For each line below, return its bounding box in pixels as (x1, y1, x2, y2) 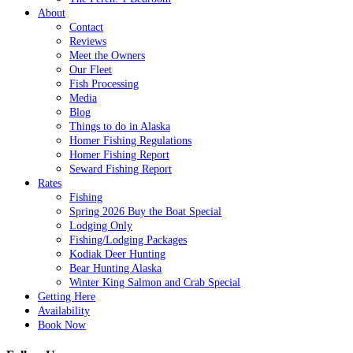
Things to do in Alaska (69, 120, 170, 132)
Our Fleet (69, 63, 112, 76)
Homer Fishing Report (69, 148, 169, 161)
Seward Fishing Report (69, 162, 172, 175)
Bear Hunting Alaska (69, 262, 162, 274)
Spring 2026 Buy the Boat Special (69, 205, 221, 217)
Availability (38, 304, 90, 317)
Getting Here (38, 290, 95, 303)
